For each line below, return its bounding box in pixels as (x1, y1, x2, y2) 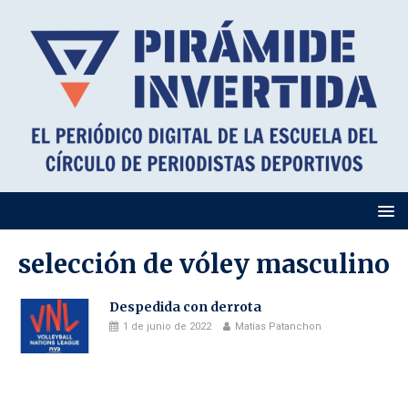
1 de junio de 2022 (123, 321, 211, 332)
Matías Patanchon (235, 321, 321, 332)
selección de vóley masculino (18, 248, 390, 280)
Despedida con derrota (109, 299, 261, 315)
